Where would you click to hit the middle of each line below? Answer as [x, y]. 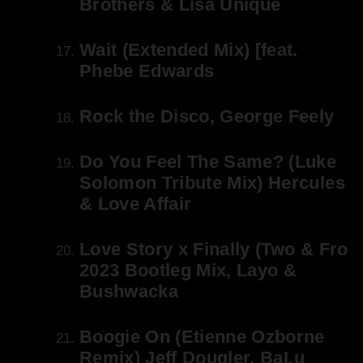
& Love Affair [136, 204]
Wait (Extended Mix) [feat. [189, 50]
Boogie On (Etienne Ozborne [202, 337]
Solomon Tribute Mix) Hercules [212, 183]
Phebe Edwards [147, 71]
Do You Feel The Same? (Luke [208, 162]
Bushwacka [129, 292]
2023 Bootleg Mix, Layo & [188, 271]
